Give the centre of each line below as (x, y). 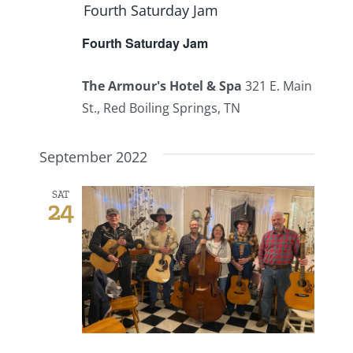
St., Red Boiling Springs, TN (161, 108)
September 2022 (93, 156)
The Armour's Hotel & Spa (163, 85)
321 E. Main (278, 85)
